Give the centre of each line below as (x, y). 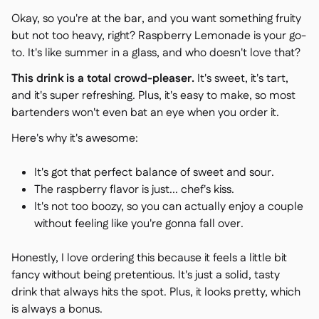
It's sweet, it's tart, (241, 79)
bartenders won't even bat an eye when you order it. (145, 113)
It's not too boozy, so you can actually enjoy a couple (169, 207)
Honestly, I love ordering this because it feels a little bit (149, 258)
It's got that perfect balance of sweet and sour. (154, 173)
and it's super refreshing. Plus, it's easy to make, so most (153, 96)
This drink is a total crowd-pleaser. (103, 79)
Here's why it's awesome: (75, 138)
